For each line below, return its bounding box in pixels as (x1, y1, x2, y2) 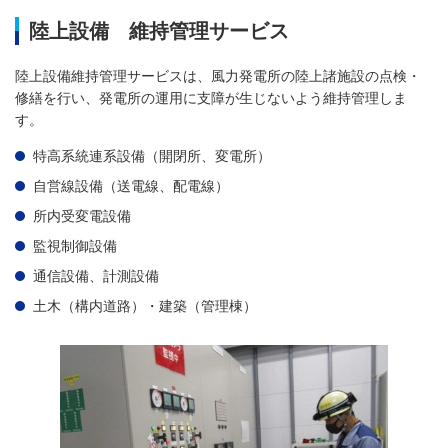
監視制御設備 (33, 238, 117, 255)
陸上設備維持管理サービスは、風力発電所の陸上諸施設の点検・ (15, 68, 421, 85)
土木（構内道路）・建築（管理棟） (33, 298, 257, 315)
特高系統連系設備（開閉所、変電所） (33, 148, 271, 165)
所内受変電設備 (33, 208, 131, 225)
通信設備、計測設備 (33, 268, 159, 285)
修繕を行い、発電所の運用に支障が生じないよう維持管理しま (15, 90, 407, 107)
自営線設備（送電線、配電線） (33, 178, 229, 195)
